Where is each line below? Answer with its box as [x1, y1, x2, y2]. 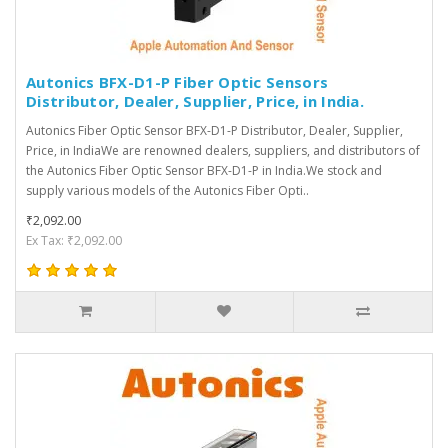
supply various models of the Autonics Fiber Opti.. [26, 181, 309, 199]
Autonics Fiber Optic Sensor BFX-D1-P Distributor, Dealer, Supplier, [26, 121, 403, 139]
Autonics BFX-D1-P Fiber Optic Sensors [26, 71, 329, 92]
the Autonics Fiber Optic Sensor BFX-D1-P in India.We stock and [26, 161, 382, 179]
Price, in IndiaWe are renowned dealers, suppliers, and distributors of [26, 141, 420, 159]
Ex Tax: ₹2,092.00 [26, 231, 122, 249]
